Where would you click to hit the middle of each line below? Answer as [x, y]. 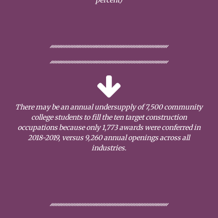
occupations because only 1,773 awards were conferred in [109, 127]
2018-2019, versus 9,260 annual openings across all [109, 137]
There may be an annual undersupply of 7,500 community [109, 107]
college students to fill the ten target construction [109, 117]
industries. [109, 148]
